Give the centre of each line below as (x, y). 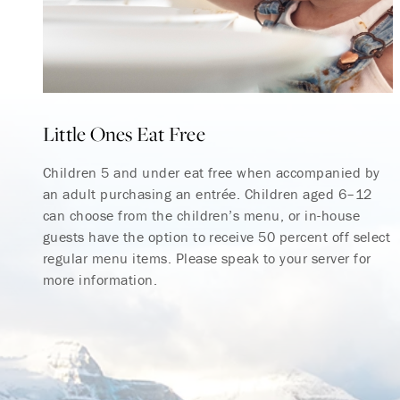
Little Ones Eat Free (124, 133)
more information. (100, 279)
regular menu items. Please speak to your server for (207, 258)
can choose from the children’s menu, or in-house (202, 215)
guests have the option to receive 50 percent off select (217, 236)
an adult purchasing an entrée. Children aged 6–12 (208, 193)
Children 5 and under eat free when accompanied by (212, 172)
